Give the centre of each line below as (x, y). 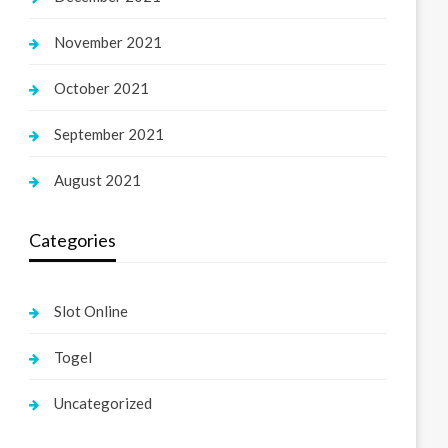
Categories (73, 240)
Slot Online (91, 311)
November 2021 (108, 42)
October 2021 (102, 88)
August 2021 (98, 180)
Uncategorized (103, 403)
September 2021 (109, 134)
